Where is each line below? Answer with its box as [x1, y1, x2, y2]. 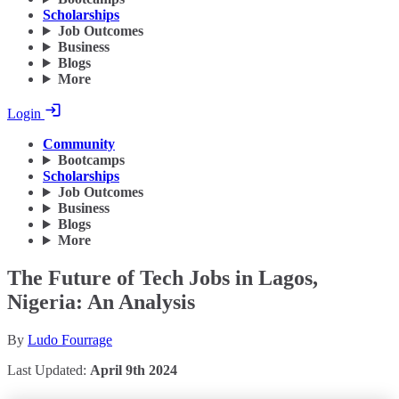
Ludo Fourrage [28, 332, 112, 347]
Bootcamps [57, 152, 125, 168]
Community [43, 136, 115, 152]
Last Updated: [7, 362, 90, 378]
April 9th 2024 [90, 362, 177, 378]
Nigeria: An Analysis [7, 290, 195, 314]
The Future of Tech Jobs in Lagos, [7, 266, 318, 290]
